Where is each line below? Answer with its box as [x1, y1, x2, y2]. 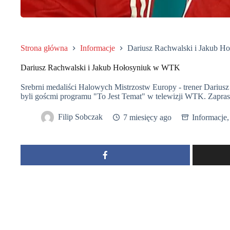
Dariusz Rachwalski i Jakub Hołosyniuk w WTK [21, 63, 180, 72]
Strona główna [21, 44, 68, 53]
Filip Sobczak [58, 112, 103, 122]
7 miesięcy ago [123, 112, 171, 122]
